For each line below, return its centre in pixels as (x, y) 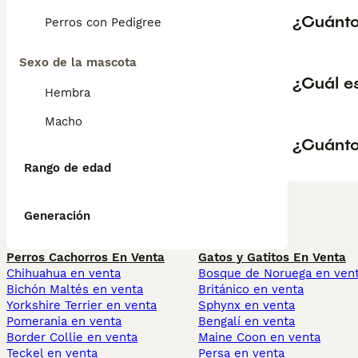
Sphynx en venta (247, 305)
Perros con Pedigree (103, 22)
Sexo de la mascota (78, 62)
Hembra (68, 93)
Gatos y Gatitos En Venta (272, 257)
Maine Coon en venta (259, 337)
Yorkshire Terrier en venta (82, 305)
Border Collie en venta (72, 337)
